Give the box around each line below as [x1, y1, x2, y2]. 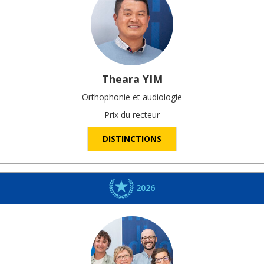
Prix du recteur [104, 108, 160, 120]
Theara [101, 71, 140, 86]
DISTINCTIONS [103, 133, 161, 144]
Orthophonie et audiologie [82, 91, 182, 103]
